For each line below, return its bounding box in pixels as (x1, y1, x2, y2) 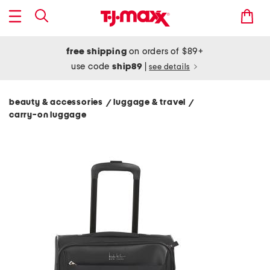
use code (71, 62, 113, 71)
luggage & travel (113, 98, 189, 107)
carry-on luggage (9, 111, 89, 119)
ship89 (112, 62, 145, 71)
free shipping (66, 47, 127, 56)
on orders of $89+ (127, 47, 204, 56)
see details (149, 63, 190, 71)
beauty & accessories (9, 98, 107, 107)
